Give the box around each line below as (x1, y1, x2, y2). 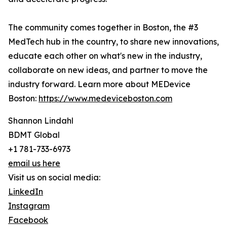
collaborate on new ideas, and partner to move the (8, 65, 208, 75)
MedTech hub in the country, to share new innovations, (8, 36, 219, 47)
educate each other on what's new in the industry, (8, 51, 202, 61)
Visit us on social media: (8, 172, 100, 183)
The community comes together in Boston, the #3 (8, 22, 198, 33)
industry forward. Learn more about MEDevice (8, 79, 191, 90)
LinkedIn (8, 186, 43, 197)
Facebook (8, 215, 48, 225)
